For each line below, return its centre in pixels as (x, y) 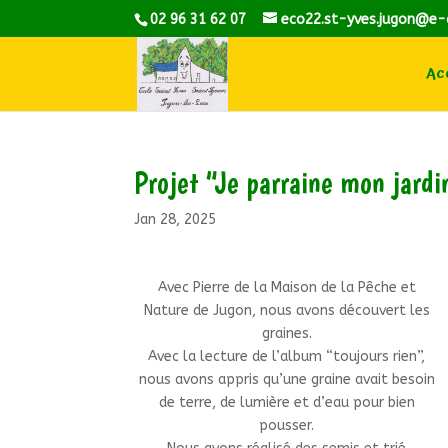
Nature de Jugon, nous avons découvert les (286, 310)
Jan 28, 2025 (175, 219)
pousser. (287, 425)
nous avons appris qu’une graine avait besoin (286, 379)
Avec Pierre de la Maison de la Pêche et (286, 287)
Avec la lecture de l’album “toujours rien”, (287, 356)
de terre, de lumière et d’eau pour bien (286, 402)
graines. (286, 333)
